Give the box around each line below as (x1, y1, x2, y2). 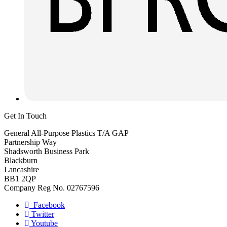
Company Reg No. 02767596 (4, 183, 99, 193)
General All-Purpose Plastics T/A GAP (4, 129, 129, 138)
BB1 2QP (4, 174, 36, 183)
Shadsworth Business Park (4, 147, 89, 156)
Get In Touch (4, 111, 47, 121)
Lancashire (4, 165, 39, 174)
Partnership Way (4, 138, 57, 147)
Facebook (31, 201, 65, 210)
